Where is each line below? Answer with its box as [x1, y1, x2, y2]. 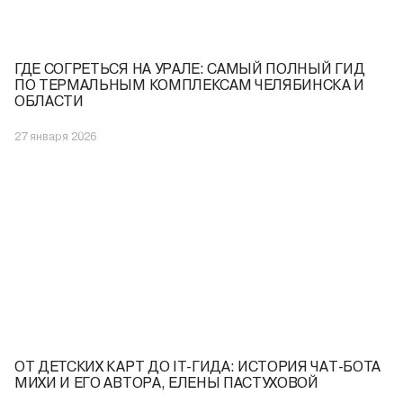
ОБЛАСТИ [14, 93, 84, 111]
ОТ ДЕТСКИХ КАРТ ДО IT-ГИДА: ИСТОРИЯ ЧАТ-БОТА [14, 358, 381, 376]
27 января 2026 [14, 130, 96, 144]
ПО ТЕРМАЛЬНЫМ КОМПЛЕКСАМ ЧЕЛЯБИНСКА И [14, 76, 365, 94]
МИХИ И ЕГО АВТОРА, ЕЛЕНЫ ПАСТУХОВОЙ [14, 374, 318, 392]
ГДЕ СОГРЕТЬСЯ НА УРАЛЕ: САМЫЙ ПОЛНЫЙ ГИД [14, 60, 365, 78]
